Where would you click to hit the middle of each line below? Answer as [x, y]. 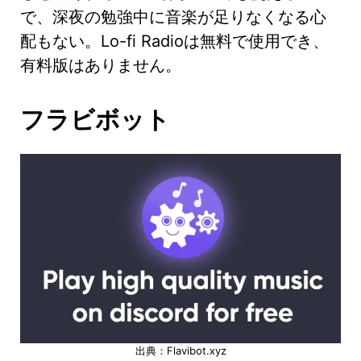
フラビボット [95, 119]
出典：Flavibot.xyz [180, 350]
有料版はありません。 [106, 65]
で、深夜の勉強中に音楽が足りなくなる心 [173, 17]
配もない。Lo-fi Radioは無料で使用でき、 [174, 41]
